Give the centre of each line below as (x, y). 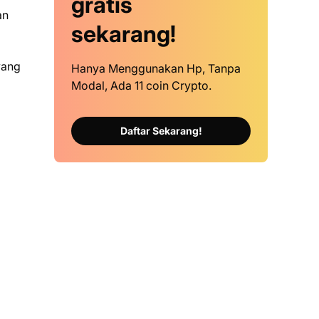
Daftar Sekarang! (161, 131)
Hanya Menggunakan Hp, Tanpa (156, 68)
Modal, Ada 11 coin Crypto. (141, 85)
